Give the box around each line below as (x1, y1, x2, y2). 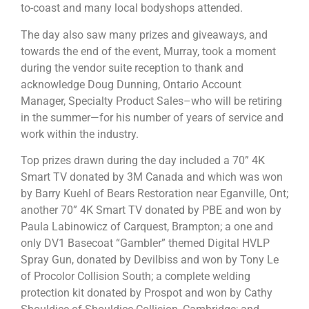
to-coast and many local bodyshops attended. (21, 1, 243, 15)
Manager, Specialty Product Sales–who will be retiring (21, 94, 282, 108)
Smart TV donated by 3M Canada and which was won (21, 170, 283, 184)
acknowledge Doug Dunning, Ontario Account (21, 77, 241, 91)
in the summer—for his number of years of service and (21, 110, 283, 124)
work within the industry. (21, 127, 139, 141)
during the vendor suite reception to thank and (21, 61, 243, 74)
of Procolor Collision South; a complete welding (21, 270, 250, 283)
